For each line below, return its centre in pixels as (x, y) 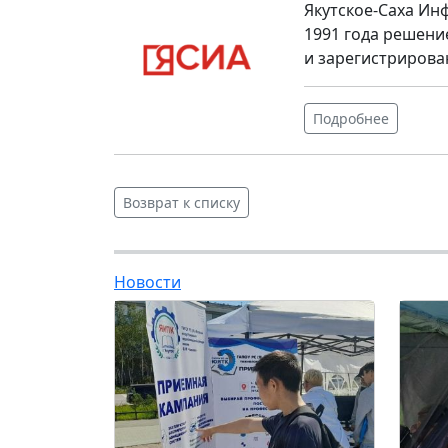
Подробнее (351, 118)
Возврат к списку (181, 203)
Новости (147, 282)
